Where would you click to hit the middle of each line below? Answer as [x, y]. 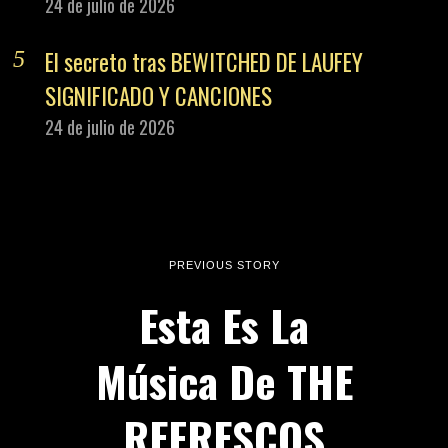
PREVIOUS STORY [224, 264]
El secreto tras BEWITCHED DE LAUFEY [204, 62]
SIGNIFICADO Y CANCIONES [159, 96]
